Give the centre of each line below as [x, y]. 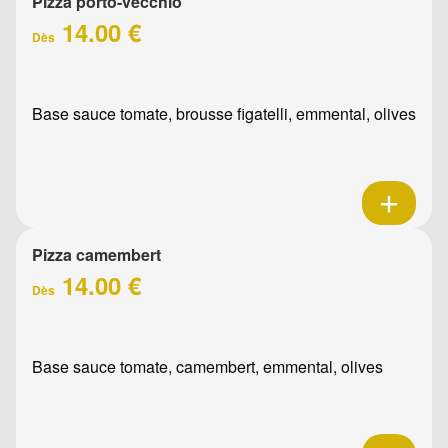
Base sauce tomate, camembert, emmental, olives [207, 366]
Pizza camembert [96, 254]
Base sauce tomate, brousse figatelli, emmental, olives [224, 113]
